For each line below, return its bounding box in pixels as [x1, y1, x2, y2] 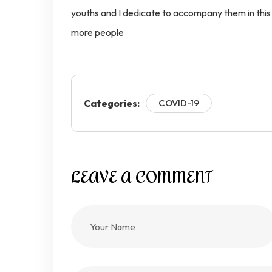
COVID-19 [158, 97, 199, 109]
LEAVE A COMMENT [71, 162, 212, 193]
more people [71, 26, 124, 38]
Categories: [84, 97, 140, 109]
